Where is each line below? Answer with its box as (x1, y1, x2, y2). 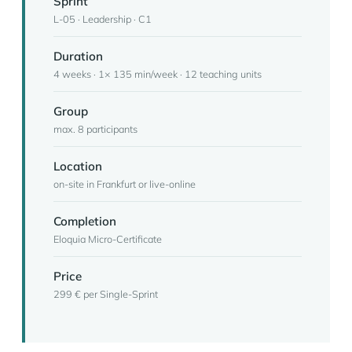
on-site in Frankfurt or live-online (53, 178, 196, 190)
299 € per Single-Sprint (53, 288, 158, 300)
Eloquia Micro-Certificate (53, 233, 162, 245)
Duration (53, 49, 103, 64)
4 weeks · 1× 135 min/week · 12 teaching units (53, 68, 262, 80)
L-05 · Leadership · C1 (53, 13, 152, 25)
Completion (53, 214, 116, 229)
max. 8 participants (53, 123, 137, 135)
